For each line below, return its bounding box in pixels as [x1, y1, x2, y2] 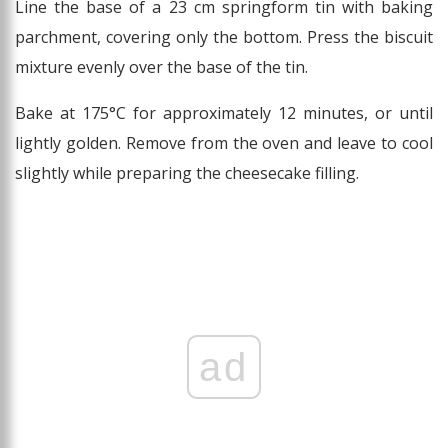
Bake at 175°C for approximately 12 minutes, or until [15, 102, 433, 125]
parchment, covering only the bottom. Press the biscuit [15, 26, 433, 49]
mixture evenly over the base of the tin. [15, 56, 308, 79]
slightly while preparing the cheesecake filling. [15, 162, 359, 185]
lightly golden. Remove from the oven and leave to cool [15, 132, 433, 155]
